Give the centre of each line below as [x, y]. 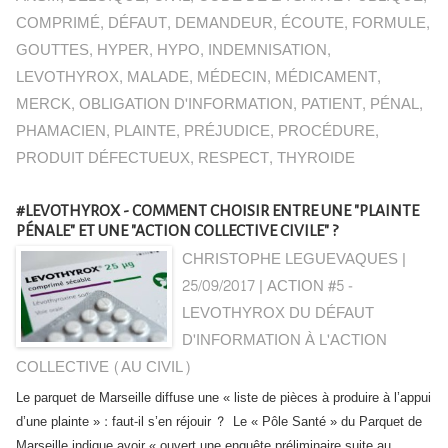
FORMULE [389, 23]
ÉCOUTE [312, 23]
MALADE [158, 77]
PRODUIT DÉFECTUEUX [103, 158]
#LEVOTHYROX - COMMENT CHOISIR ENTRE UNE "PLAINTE [217, 210]
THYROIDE [316, 158]
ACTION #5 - [310, 286]
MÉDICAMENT [326, 77]
